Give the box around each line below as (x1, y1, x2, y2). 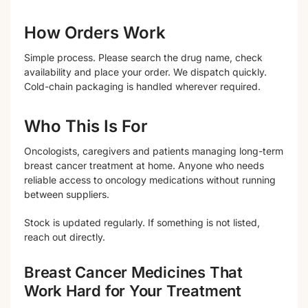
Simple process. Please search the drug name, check (24, 52, 263, 64)
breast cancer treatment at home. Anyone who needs (24, 159, 264, 172)
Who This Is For (24, 116, 148, 137)
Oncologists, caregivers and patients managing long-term (24, 145, 283, 157)
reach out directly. (24, 230, 105, 243)
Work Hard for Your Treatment (24, 282, 241, 300)
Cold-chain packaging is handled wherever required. (24, 80, 261, 93)
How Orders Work (24, 23, 166, 43)
